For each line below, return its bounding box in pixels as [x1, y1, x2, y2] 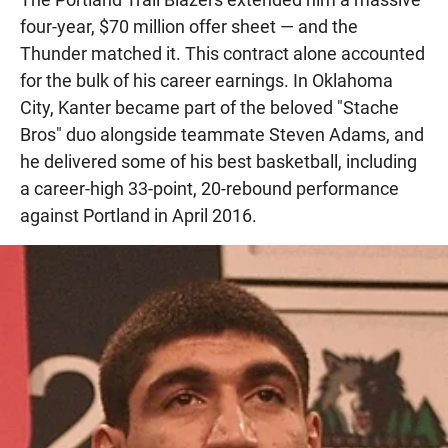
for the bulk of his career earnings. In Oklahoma [20, 70, 393, 92]
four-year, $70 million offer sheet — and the [20, 16, 358, 38]
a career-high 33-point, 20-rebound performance [20, 178, 399, 200]
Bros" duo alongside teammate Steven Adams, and [20, 124, 424, 146]
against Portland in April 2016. [20, 205, 257, 227]
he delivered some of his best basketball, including [20, 151, 417, 173]
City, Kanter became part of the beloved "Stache [20, 97, 399, 119]
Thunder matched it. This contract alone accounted [20, 43, 425, 65]
